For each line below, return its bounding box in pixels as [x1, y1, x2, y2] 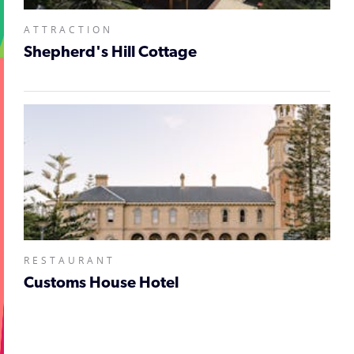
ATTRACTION [24, 23, 113, 36]
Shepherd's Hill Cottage [24, 45, 197, 61]
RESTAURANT [24, 254, 115, 266]
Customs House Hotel [24, 276, 179, 292]
